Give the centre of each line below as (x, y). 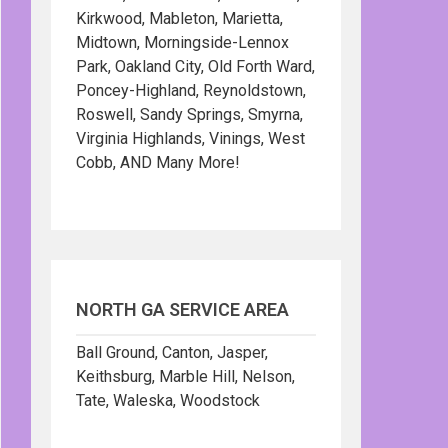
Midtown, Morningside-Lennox (182, 42)
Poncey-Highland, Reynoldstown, (191, 90)
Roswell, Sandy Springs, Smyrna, (189, 114)
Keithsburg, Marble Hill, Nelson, (185, 376)
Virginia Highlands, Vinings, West (190, 138)
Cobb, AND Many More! (158, 162)
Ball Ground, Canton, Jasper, (172, 352)
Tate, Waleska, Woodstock (168, 400)
